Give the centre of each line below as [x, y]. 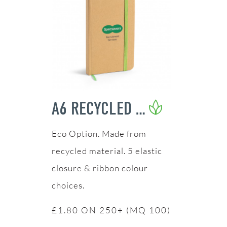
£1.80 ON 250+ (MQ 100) [111, 210]
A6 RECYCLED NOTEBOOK [140, 108]
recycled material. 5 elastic [107, 150]
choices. [68, 185]
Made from [124, 133]
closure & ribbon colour [100, 168]
